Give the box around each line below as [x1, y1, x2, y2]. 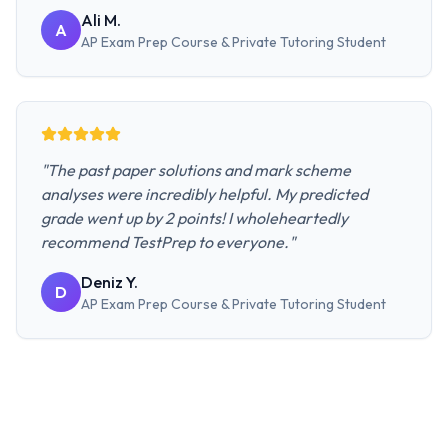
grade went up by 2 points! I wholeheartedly [41, 208, 348, 228]
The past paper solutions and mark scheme [47, 160, 351, 180]
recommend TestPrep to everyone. [41, 232, 289, 252]
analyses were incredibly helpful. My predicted [41, 184, 368, 204]
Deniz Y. [81, 272, 138, 292]
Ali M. [81, 10, 121, 30]
